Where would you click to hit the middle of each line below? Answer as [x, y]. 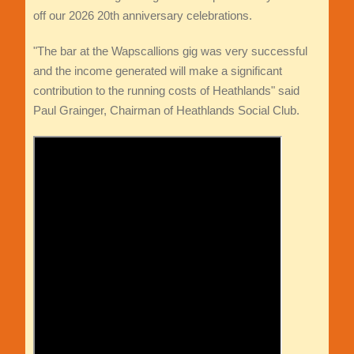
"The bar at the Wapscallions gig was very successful [170, 51]
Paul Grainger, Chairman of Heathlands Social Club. [166, 110]
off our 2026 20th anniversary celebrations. [142, 15]
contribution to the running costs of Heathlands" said [166, 90]
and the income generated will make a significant [157, 70]
